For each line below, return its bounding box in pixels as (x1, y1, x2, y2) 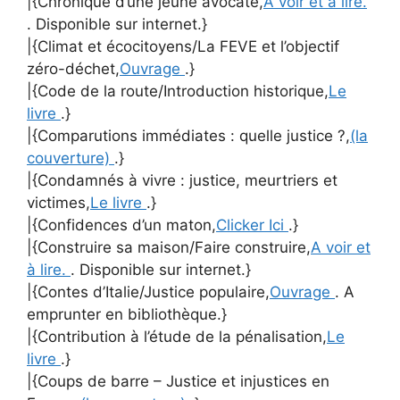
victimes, (27, 193, 90, 212)
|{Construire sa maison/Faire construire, (27, 237, 311, 256)
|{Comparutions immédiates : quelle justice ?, (27, 126, 350, 145)
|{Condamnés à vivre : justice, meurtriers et (27, 171, 337, 189)
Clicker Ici (216, 215, 288, 234)
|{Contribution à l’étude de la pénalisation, (27, 327, 327, 346)
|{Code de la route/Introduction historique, (27, 81, 329, 100)
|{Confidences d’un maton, (27, 215, 216, 234)
